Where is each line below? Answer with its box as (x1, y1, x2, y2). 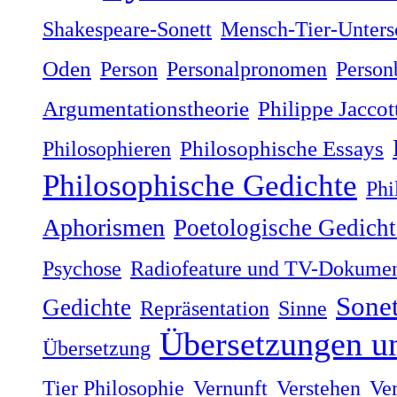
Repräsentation (140, 295, 269, 320)
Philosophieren (43, 136, 171, 160)
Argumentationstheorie (43, 96, 249, 121)
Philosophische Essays (180, 136, 384, 160)
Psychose (43, 255, 121, 280)
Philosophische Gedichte (43, 167, 357, 202)
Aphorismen (43, 213, 165, 241)
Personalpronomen (167, 56, 327, 81)
